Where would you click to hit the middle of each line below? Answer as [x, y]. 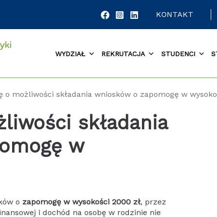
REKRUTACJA [123, 54]
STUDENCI [178, 54]
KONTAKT [175, 14]
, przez [154, 202]
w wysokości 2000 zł [102, 202]
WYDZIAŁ [70, 54]
